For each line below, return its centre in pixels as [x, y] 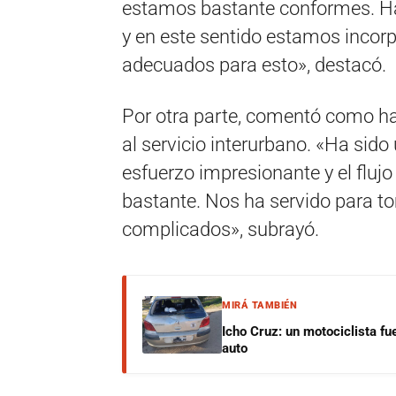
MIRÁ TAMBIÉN [259, 305]
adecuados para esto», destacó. [254, 65]
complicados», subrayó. [221, 229]
